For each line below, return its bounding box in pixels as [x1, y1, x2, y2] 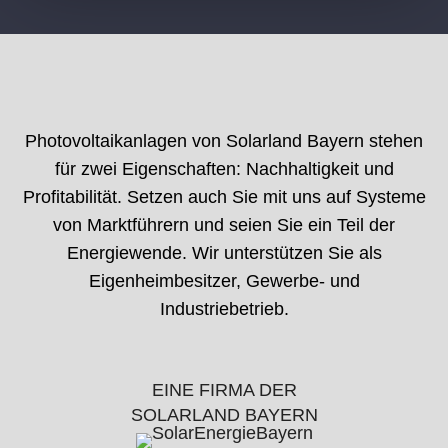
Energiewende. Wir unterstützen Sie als [66, 242, 382, 263]
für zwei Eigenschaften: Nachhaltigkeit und [54, 158, 394, 179]
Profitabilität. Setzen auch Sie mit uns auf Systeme [22, 186, 426, 207]
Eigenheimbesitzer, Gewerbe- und [88, 270, 360, 291]
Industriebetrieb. [159, 298, 289, 319]
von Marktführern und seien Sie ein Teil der [53, 214, 395, 235]
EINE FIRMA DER [151, 379, 297, 400]
